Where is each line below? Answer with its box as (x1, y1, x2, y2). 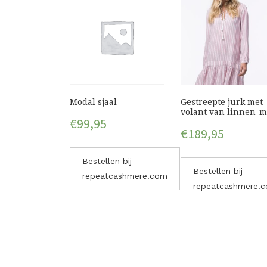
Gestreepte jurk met (181, 97, 263, 107)
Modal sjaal (70, 97, 117, 107)
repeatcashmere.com (82, 171, 167, 181)
